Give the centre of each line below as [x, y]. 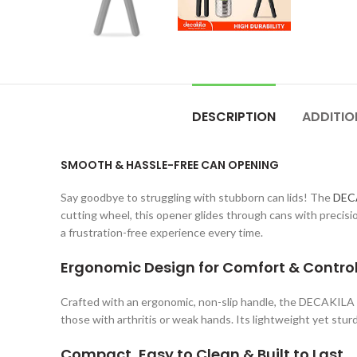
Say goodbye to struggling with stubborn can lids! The [197, 198]
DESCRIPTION [234, 117]
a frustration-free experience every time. [162, 233]
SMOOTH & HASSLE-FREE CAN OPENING [170, 165]
